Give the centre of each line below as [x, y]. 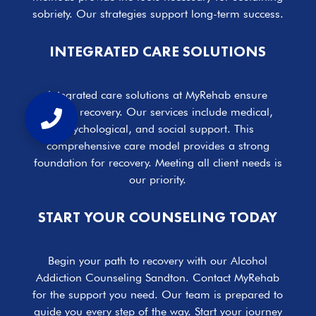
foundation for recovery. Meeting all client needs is [158, 163]
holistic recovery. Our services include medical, [158, 112]
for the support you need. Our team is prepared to [158, 295]
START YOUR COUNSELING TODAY [158, 217]
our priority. [158, 180]
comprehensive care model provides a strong [158, 146]
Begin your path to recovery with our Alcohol [158, 261]
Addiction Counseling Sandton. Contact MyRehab [158, 278]
